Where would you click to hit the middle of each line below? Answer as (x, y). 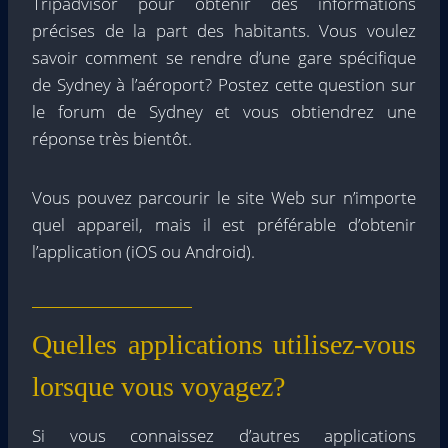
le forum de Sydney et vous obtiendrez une (224, 112)
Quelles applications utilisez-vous (224, 345)
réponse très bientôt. (112, 139)
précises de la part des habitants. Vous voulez (224, 31)
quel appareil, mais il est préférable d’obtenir (224, 225)
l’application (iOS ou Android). (143, 252)
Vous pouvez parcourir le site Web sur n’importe (224, 198)
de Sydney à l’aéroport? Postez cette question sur (224, 85)
